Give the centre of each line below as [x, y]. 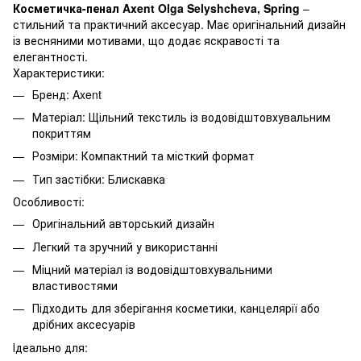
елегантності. [50, 56]
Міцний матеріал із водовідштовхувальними [152, 269]
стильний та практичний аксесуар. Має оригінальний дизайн [179, 24]
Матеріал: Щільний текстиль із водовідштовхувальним [181, 116]
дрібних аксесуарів [84, 324]
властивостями [75, 285]
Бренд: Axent [67, 94]
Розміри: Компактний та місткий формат [143, 156]
